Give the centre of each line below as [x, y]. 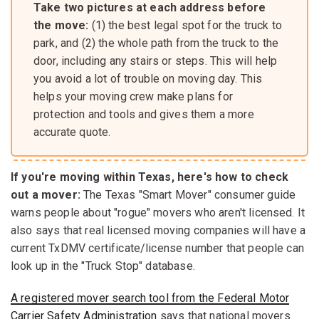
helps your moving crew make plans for [133, 96]
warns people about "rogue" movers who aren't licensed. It [158, 212]
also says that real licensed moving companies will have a [158, 230]
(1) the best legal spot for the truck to [185, 25]
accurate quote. [72, 132]
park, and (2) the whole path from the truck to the [156, 43]
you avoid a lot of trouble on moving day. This [148, 78]
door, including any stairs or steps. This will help [156, 61]
